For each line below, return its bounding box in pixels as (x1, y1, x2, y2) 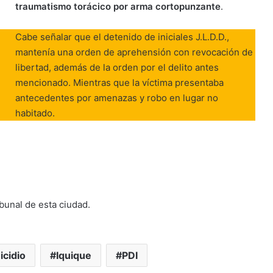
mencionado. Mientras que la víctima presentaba (15, 76, 224, 88)
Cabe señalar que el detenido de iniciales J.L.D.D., (15, 30, 230, 43)
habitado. (15, 107, 55, 119)
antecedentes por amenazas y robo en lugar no (15, 91, 219, 104)
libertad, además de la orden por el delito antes (15, 61, 219, 73)
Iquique (56, 249, 91, 262)
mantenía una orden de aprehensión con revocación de (15, 46, 253, 58)
